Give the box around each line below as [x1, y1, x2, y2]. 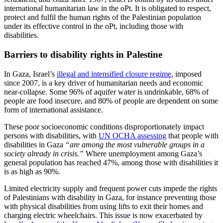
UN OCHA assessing [99, 131, 166, 140]
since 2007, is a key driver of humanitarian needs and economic [4, 78, 203, 87]
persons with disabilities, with [4, 131, 99, 140]
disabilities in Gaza [4, 140, 65, 149]
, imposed [171, 69, 202, 78]
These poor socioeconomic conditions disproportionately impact [4, 122, 204, 131]
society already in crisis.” [4, 149, 84, 158]
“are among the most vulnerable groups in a [65, 140, 205, 149]
